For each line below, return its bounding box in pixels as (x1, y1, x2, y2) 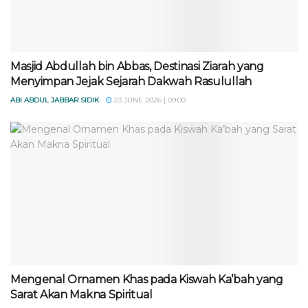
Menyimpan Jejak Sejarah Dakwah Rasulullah (10, 75, 252, 88)
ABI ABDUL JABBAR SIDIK (10, 96, 99, 104)
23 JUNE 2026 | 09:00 (112, 96, 186, 104)
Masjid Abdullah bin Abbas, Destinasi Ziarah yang (10, 60, 264, 73)
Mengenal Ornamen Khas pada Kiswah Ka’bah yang (10, 273, 283, 286)
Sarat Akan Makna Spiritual (10, 288, 153, 301)
